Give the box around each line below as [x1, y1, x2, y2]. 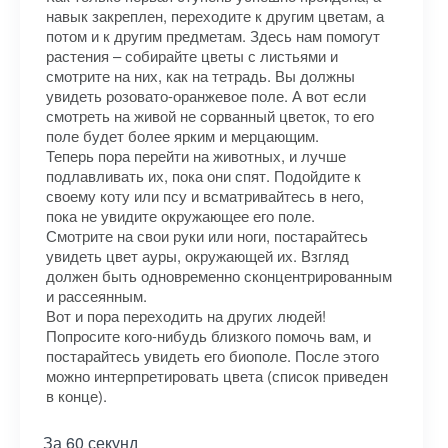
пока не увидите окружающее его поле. [46, 205, 315, 226]
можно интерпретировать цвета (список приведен [46, 365, 388, 386]
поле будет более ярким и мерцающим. [46, 125, 319, 146]
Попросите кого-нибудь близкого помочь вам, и [46, 325, 371, 346]
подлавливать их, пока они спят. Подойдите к [46, 165, 361, 186]
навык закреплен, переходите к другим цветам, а [46, 5, 384, 26]
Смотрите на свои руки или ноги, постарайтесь [46, 225, 368, 246]
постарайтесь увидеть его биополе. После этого [46, 345, 379, 366]
